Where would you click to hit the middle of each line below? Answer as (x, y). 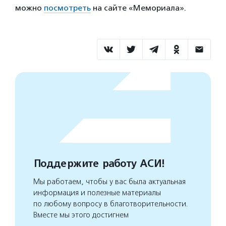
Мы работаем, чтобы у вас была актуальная (109, 182)
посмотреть (67, 8)
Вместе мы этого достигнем (81, 215)
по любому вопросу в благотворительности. (111, 204)
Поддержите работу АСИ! (99, 164)
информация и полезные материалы (97, 193)
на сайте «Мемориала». (138, 8)
